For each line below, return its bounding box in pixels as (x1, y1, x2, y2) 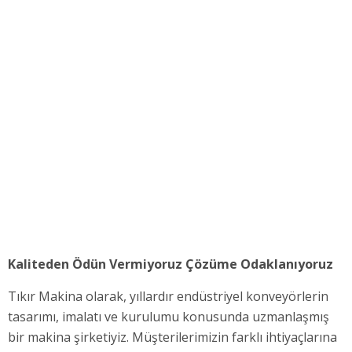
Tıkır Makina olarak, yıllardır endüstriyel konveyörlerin (8, 288, 328, 305)
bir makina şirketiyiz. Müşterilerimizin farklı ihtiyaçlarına (8, 328, 337, 346)
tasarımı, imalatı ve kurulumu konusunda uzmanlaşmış (8, 308, 329, 325)
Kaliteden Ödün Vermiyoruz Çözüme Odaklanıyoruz (8, 255, 333, 273)
